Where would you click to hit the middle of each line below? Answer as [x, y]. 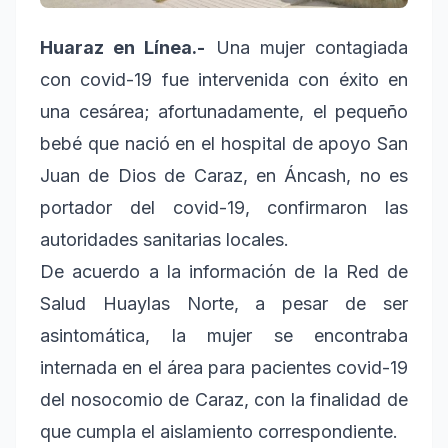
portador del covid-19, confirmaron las [224, 207]
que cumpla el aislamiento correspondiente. [219, 431]
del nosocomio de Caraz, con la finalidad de [224, 399]
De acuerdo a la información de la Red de [224, 271]
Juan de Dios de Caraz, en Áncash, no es [224, 175]
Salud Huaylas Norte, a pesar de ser [224, 303]
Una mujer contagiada [307, 47]
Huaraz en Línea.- [123, 47]
